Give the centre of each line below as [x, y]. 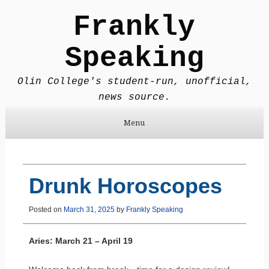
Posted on [46, 209]
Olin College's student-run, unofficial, [134, 81]
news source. [134, 97]
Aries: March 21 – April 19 [80, 240]
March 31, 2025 [89, 209]
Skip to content [33, 146]
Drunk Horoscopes [125, 186]
